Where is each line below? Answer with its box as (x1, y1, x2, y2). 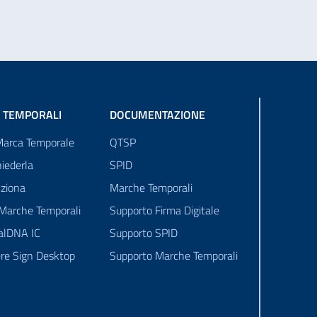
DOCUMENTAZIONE (109, 106, 205, 123)
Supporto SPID (109, 224, 178, 241)
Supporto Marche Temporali (109, 247, 238, 264)
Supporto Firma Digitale (109, 202, 219, 219)
